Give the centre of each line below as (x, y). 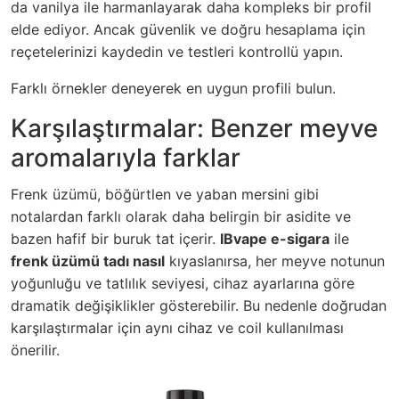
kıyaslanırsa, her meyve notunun (275, 261)
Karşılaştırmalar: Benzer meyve (194, 128)
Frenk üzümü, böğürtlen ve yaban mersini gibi (165, 194)
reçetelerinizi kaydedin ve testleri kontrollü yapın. (177, 52)
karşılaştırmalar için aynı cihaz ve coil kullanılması (177, 328)
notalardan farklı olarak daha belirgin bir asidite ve (181, 216)
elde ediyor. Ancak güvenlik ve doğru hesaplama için (188, 29)
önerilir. (35, 350)
